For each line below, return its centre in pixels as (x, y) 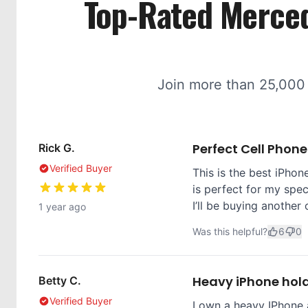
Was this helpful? (230, 231)
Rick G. (57, 148)
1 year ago (62, 207)
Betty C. (60, 280)
